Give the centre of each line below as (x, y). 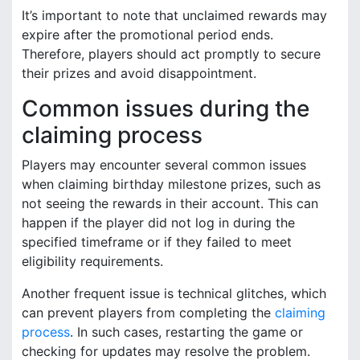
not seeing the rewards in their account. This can (170, 203)
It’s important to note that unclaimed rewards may (174, 15)
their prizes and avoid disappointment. (139, 73)
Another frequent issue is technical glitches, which (174, 293)
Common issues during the (166, 108)
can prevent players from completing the (148, 312)
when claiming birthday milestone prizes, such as (171, 184)
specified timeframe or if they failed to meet (157, 241)
